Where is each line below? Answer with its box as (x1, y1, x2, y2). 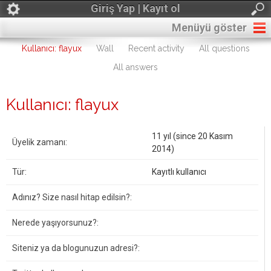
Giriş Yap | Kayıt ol (91, 2, 180, 15)
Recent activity (128, 44, 184, 53)
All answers (113, 62, 158, 72)
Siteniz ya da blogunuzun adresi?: (12, 243, 140, 253)
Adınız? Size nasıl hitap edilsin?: (12, 192, 132, 202)
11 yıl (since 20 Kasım (152, 131, 233, 141)
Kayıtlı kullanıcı (152, 167, 206, 177)
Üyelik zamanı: (12, 137, 67, 147)
